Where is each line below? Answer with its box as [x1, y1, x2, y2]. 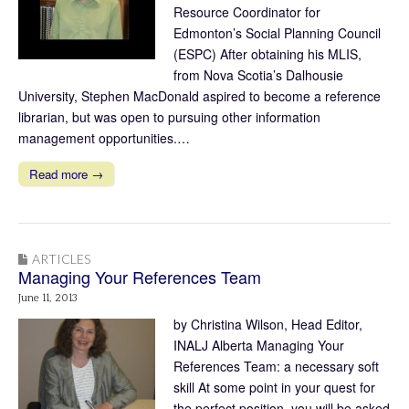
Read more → [29, 164, 103, 183]
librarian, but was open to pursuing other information [18, 107, 320, 126]
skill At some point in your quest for [173, 377, 375, 396]
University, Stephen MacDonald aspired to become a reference [18, 86, 381, 105]
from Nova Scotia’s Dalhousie [173, 65, 343, 84]
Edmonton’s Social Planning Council [173, 23, 384, 42]
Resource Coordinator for [173, 2, 320, 21]
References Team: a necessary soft [173, 356, 379, 375]
